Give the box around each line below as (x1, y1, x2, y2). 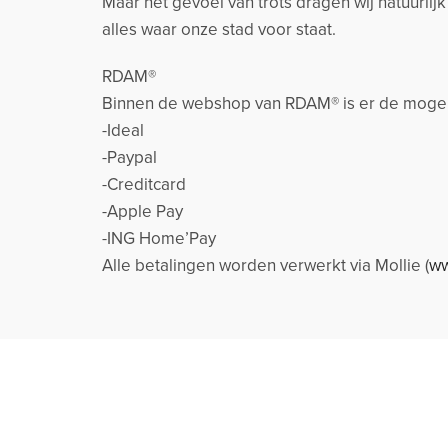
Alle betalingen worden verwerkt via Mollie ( (102, 255, 429, 277)
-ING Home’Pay (102, 228, 216, 250)
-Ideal (102, 120, 144, 142)
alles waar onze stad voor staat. (102, 19, 336, 41)
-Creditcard (102, 174, 186, 196)
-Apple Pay (102, 201, 183, 223)
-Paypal (102, 147, 157, 169)
